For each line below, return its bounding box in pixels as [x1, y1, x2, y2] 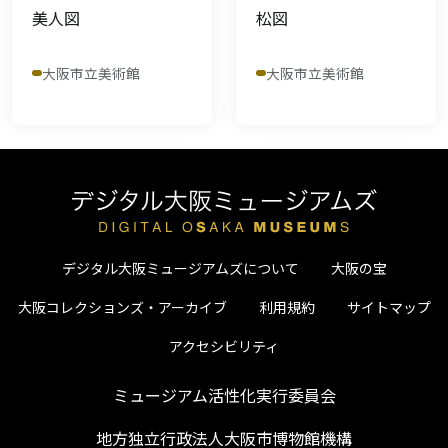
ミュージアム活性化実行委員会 [112, 382, 336, 407]
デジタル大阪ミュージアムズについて [61, 257, 299, 278]
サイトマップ [346, 296, 431, 317]
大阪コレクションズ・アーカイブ [17, 296, 227, 317]
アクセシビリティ [169, 335, 279, 356]
